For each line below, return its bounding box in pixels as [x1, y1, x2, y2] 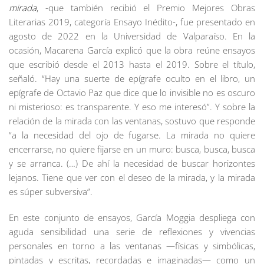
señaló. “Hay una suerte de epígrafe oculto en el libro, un [9, 72, 255, 84]
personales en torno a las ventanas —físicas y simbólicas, [9, 239, 255, 252]
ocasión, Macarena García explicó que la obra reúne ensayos [9, 44, 255, 56]
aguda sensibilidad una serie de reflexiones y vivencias [9, 225, 255, 237]
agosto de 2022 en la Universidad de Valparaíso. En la [9, 29, 255, 42]
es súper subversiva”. [9, 185, 93, 197]
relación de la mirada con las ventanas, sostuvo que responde [9, 114, 255, 127]
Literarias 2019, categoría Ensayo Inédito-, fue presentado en [9, 15, 255, 28]
